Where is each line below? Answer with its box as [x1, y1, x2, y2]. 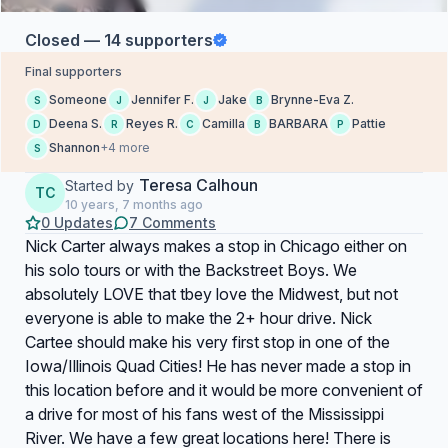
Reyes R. [126, 116, 178, 131]
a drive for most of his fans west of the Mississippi [25, 404, 384, 424]
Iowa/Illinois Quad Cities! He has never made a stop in [25, 356, 411, 376]
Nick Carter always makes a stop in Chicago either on [25, 236, 407, 256]
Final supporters [25, 64, 122, 79]
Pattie [352, 116, 386, 131]
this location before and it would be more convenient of [25, 380, 423, 400]
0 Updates [41, 214, 113, 231]
